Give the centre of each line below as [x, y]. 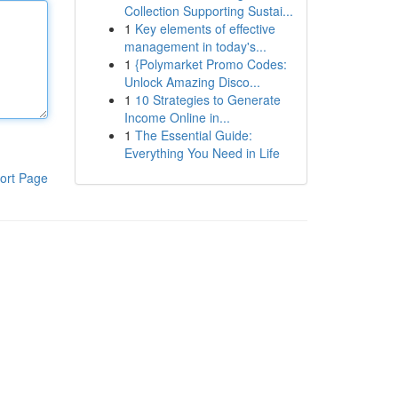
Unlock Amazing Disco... [192, 82]
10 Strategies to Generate [207, 99]
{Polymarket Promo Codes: [211, 64]
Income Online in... [177, 117]
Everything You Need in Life [202, 153]
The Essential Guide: [193, 135]
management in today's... [195, 46]
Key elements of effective [205, 28]
